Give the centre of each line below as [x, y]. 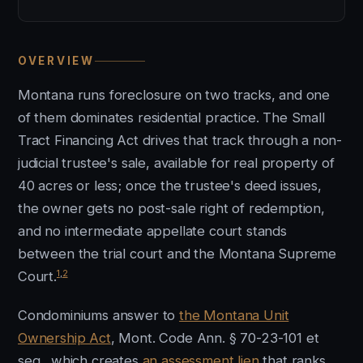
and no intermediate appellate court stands [152, 231]
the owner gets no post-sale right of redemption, [171, 208]
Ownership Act [64, 338]
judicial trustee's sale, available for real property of [176, 163]
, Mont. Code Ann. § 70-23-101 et [215, 338]
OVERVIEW [56, 61]
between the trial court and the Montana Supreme [177, 254]
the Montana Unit [234, 315]
